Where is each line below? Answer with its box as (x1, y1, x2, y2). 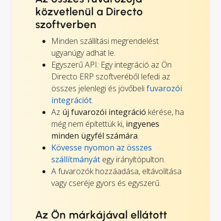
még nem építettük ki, (51, 118, 126, 129)
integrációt (51, 94, 92, 106)
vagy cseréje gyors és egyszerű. (51, 177, 161, 188)
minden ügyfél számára (51, 130, 138, 141)
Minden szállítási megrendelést (51, 35, 159, 46)
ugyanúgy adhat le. (51, 47, 115, 58)
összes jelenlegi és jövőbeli (51, 82, 147, 94)
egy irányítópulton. (100, 153, 165, 165)
